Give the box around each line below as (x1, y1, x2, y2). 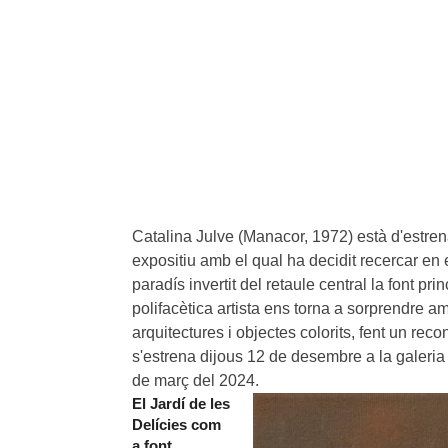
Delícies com (132, 415, 221, 433)
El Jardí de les (132, 394, 230, 412)
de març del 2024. (132, 371, 259, 389)
